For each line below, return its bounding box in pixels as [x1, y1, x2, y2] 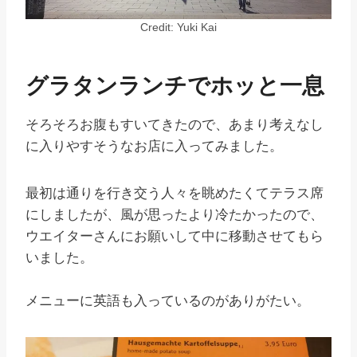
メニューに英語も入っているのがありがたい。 [25, 293, 310, 309]
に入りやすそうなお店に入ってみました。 [25, 139, 283, 155]
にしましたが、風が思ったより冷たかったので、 [25, 207, 324, 223]
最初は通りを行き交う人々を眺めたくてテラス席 [25, 186, 324, 202]
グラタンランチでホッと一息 [25, 73, 324, 99]
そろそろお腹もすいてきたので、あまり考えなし [25, 117, 324, 133]
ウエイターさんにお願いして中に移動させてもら [25, 229, 324, 245]
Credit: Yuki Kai [140, 22, 217, 34]
